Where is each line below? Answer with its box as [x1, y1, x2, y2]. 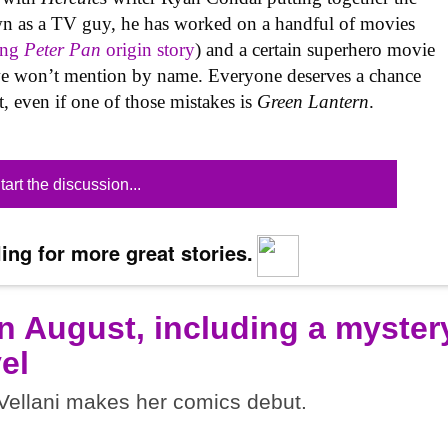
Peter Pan [24, 39, 102, 61]
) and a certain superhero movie [195, 39, 436, 61]
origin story [101, 39, 196, 61]
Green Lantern [257, 91, 370, 113]
